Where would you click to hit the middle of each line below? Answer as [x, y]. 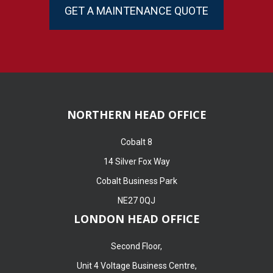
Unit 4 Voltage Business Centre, [136, 265]
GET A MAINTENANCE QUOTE [136, 10]
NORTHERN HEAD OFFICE [136, 114]
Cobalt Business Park [136, 181]
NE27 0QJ [136, 200]
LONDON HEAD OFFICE [136, 218]
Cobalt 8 [136, 142]
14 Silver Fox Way [136, 161]
